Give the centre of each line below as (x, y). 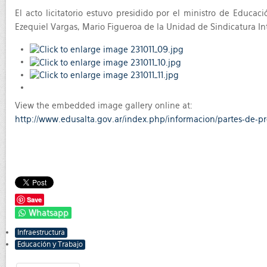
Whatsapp (49, 212)
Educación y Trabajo (50, 244)
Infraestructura (41, 232)
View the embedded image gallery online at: (104, 105)
